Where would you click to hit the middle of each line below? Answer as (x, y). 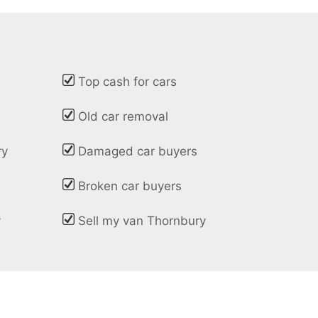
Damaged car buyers (138, 152)
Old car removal (124, 117)
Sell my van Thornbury (142, 221)
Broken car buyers (130, 186)
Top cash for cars (128, 82)
